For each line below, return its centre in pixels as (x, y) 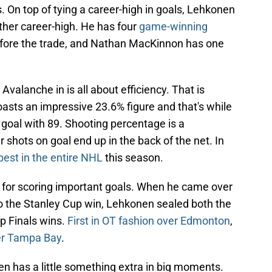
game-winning (172, 27)
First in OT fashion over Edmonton (149, 221)
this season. (134, 158)
